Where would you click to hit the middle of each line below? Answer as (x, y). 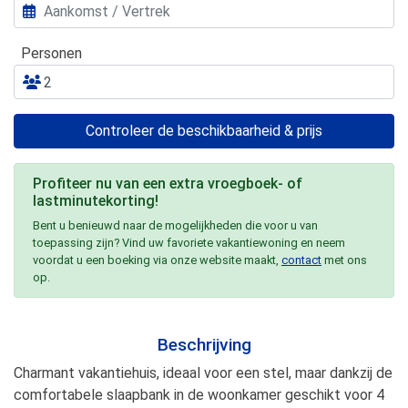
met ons (344, 260)
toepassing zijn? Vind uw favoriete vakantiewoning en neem (189, 243)
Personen (51, 53)
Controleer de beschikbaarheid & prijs (204, 131)
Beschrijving (204, 345)
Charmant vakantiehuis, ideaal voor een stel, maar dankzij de (203, 373)
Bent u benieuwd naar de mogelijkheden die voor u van (175, 225)
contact (301, 260)
